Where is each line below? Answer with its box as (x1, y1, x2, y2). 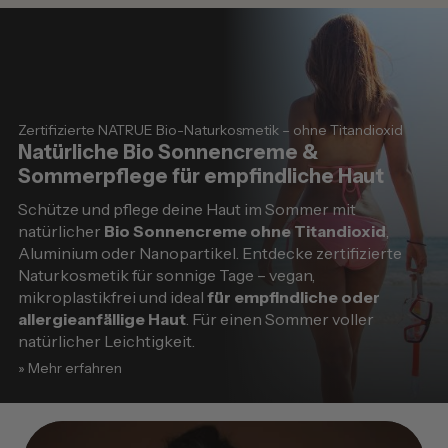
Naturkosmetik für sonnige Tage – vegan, (18, 265, 315, 286)
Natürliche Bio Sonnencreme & (18, 140, 318, 165)
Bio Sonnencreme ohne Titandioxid (104, 221, 386, 242)
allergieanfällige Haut (18, 309, 186, 330)
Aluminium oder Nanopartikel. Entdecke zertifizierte (18, 243, 402, 264)
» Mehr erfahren (18, 359, 122, 378)
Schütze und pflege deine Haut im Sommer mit (18, 199, 356, 220)
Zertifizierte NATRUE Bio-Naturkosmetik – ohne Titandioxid (18, 121, 403, 140)
